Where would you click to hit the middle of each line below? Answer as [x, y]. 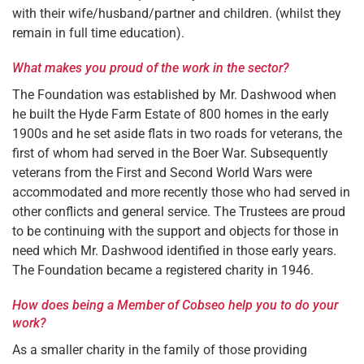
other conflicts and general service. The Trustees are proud [179, 212]
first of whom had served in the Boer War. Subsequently [170, 153]
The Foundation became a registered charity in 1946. [163, 270]
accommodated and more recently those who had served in [181, 192]
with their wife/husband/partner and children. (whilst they [177, 13]
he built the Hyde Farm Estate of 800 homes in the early [171, 114]
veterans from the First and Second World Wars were [162, 173]
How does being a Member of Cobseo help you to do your [175, 305]
